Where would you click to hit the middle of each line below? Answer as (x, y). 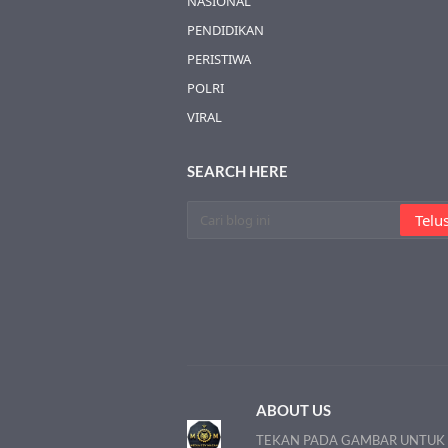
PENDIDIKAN (225, 30)
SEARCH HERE (237, 171)
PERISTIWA (219, 59)
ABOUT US (293, 410)
